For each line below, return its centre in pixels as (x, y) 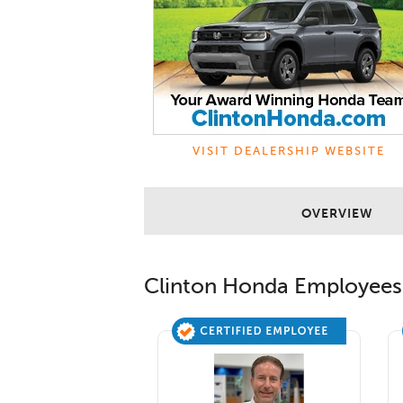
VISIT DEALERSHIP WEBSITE (289, 151)
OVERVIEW (337, 214)
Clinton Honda (216, 287)
